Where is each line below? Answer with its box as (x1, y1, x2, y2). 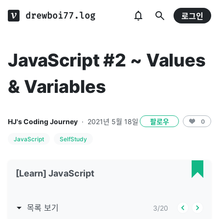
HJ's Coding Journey (8, 117, 78, 126)
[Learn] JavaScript (16, 168, 94, 178)
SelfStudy (60, 135, 87, 143)
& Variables (8, 76, 106, 97)
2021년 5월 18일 (88, 117, 138, 126)
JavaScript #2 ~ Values (8, 49, 206, 71)
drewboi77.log (25, 10, 95, 21)
